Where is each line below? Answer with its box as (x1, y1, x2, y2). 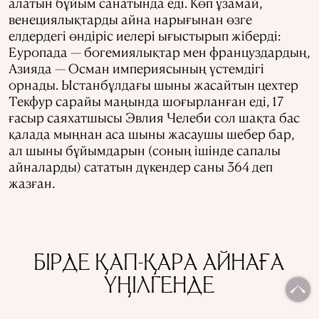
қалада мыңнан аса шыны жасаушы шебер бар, (9, 125, 294, 142)
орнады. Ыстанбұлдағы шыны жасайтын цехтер (9, 75, 298, 93)
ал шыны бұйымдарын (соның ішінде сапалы (9, 141, 281, 158)
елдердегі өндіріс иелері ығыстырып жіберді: (9, 26, 281, 43)
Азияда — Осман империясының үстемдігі (9, 59, 264, 76)
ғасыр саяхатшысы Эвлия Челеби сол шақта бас (9, 108, 300, 125)
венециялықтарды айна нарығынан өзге (9, 10, 252, 27)
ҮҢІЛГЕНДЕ (103, 276, 216, 299)
